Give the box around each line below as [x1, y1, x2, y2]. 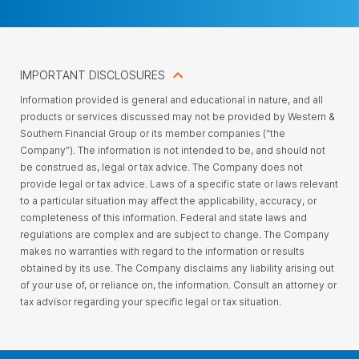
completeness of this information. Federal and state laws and [20, 212, 307, 224]
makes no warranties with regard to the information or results [20, 245, 305, 258]
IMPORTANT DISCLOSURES [20, 68, 165, 83]
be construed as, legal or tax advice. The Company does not [20, 161, 303, 174]
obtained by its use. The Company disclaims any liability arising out [20, 262, 334, 275]
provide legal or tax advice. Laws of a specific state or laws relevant [20, 178, 338, 191]
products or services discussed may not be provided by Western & [20, 111, 335, 123]
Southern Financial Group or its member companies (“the [20, 127, 285, 140]
